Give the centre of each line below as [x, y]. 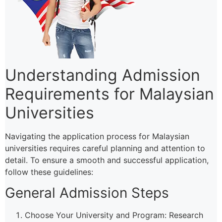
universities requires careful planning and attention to [105, 148]
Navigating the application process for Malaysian [97, 136]
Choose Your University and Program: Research [114, 215]
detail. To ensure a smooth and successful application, [107, 160]
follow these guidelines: [49, 172]
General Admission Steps [87, 193]
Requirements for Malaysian [110, 94]
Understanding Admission [103, 75]
